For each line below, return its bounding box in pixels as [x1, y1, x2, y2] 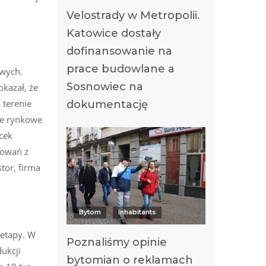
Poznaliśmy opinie [66, 235, 167, 249]
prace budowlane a [66, 62, 175, 75]
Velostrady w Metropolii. [66, 8, 199, 22]
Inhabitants [118, 207, 156, 216]
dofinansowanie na [66, 44, 172, 58]
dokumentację [66, 97, 148, 111]
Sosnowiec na [66, 80, 143, 93]
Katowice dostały [66, 26, 161, 40]
